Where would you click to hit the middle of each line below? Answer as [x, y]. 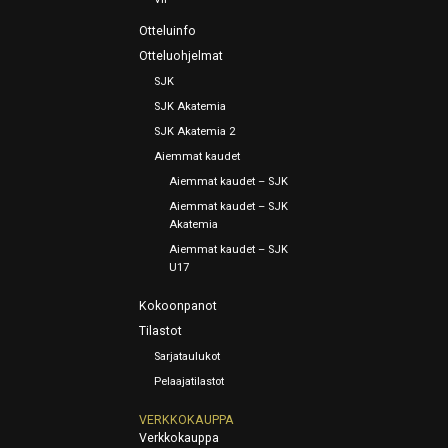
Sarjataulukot [187, 357]
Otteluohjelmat [181, 56]
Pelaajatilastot [189, 382]
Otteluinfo [168, 31]
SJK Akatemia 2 [195, 132]
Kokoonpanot [178, 306]
